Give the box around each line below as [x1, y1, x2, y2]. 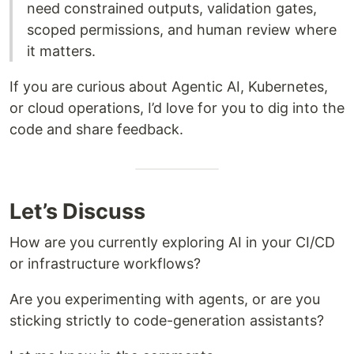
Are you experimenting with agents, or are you [9, 290, 320, 307]
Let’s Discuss [9, 198, 145, 224]
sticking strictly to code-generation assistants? [9, 311, 324, 329]
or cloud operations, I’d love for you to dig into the [9, 99, 345, 116]
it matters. [27, 42, 96, 59]
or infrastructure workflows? [9, 254, 201, 272]
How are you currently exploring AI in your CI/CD [9, 233, 335, 250]
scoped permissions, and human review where [27, 21, 337, 38]
